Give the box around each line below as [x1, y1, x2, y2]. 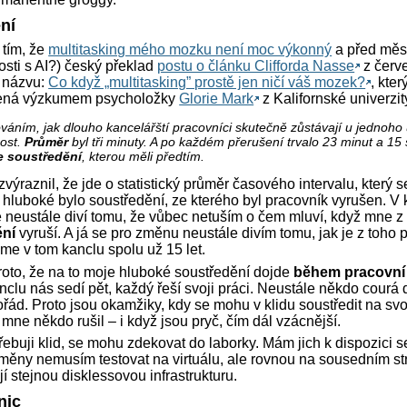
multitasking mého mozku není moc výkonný [48, 41, 333, 57]
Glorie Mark [179, 90, 254, 106]
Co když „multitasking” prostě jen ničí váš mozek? [48, 74, 366, 90]
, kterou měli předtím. [81, 148, 204, 164]
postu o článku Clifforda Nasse [157, 57, 355, 74]
